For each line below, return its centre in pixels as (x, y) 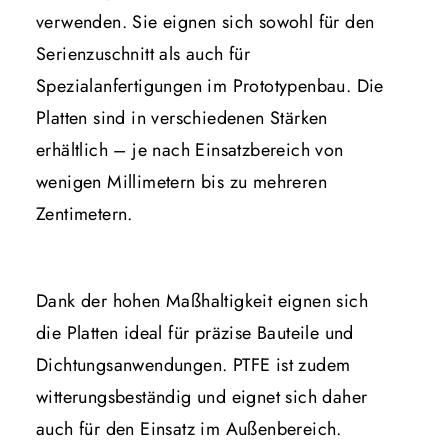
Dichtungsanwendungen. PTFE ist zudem (193, 364)
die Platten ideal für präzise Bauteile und (195, 332)
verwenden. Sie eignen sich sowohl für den (205, 21)
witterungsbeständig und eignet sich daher (202, 396)
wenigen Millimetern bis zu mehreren (181, 181)
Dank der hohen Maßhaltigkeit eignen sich (202, 300)
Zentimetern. (84, 213)
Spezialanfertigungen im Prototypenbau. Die (210, 85)
